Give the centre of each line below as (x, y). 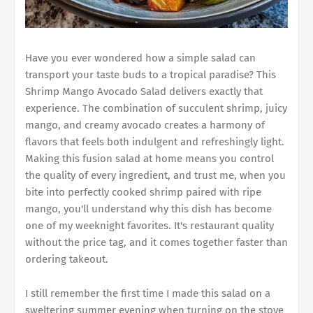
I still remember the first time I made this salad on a (148, 293)
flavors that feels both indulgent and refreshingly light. (155, 141)
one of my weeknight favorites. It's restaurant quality (150, 225)
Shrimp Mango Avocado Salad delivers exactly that (144, 91)
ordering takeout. (67, 259)
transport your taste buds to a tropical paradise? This (151, 74)
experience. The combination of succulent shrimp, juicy (156, 108)
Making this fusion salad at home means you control (150, 158)
